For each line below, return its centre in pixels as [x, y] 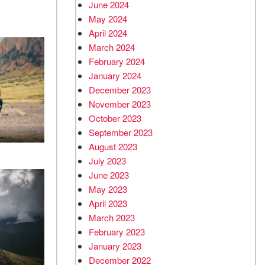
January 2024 [115, 75]
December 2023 [120, 90]
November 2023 [120, 104]
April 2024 [108, 33]
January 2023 [115, 246]
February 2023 [117, 232]
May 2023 [108, 189]
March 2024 [112, 47]
